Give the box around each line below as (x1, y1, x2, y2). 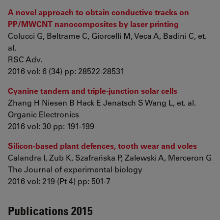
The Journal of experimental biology (8, 164, 142, 174)
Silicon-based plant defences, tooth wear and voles (8, 140, 197, 151)
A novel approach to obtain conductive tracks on (8, 7, 189, 17)
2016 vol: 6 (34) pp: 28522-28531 (8, 66, 125, 76)
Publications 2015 (8, 203, 93, 218)
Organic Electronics (8, 109, 79, 119)
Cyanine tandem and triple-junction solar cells (8, 85, 177, 96)
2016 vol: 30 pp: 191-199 (8, 121, 94, 131)
